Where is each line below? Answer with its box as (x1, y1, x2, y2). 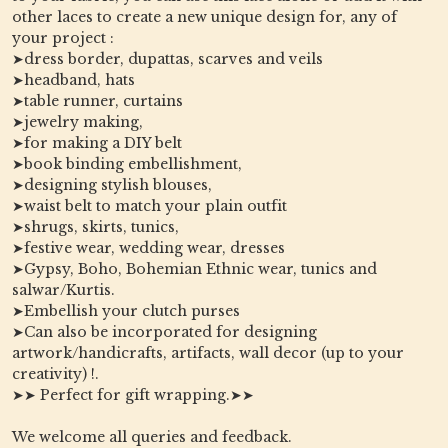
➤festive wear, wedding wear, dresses (12, 239, 285, 258)
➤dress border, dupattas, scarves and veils (12, 50, 323, 69)
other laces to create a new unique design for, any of (12, 8, 397, 27)
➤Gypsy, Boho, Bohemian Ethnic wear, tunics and (12, 260, 377, 279)
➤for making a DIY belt (12, 134, 182, 153)
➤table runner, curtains (12, 92, 183, 111)
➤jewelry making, (12, 113, 143, 132)
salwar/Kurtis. (12, 281, 115, 300)
